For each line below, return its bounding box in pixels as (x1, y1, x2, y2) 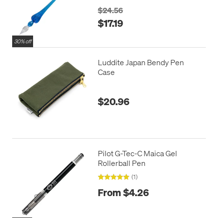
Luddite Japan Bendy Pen (97, 57, 184, 68)
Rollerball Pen (97, 157, 145, 168)
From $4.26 (97, 185, 149, 199)
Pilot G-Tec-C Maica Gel (97, 147, 178, 158)
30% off (14, 38, 31, 45)
